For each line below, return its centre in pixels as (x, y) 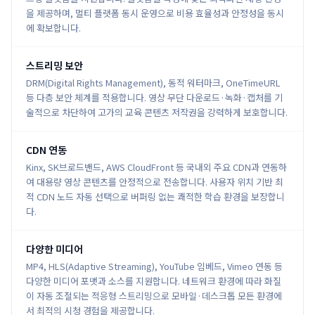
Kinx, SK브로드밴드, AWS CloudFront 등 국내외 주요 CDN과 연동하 (156, 167)
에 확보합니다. (53, 28)
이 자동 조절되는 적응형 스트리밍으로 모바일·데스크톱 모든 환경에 (154, 296)
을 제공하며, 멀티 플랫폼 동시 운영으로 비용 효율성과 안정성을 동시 (155, 13)
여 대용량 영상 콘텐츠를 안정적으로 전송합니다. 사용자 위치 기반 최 (155, 182)
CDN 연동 (46, 150)
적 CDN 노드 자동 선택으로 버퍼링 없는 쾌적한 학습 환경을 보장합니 (155, 197)
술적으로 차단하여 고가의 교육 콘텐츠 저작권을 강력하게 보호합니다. (157, 112)
